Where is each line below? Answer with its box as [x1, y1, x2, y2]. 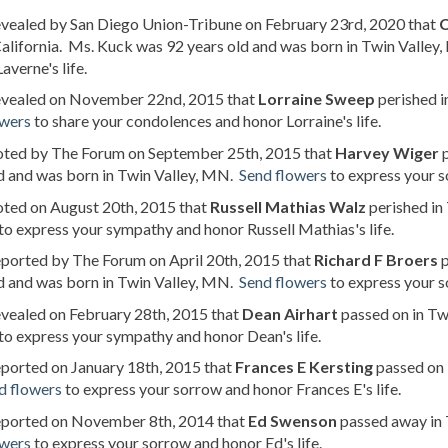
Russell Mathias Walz [210, 196, 366, 216]
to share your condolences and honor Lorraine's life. [31, 111, 381, 131]
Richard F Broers [314, 250, 438, 270]
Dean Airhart [242, 303, 338, 323]
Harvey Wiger [335, 142, 439, 162]
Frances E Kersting [235, 357, 373, 377]
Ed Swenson [248, 410, 337, 430]
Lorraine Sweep [258, 89, 375, 109]
